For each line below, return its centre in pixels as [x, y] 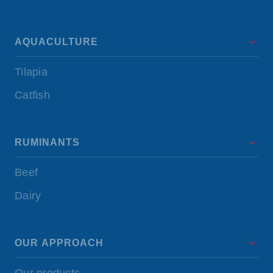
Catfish [32, 95]
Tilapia [31, 72]
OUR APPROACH [59, 243]
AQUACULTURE [56, 42]
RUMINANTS [47, 142]
